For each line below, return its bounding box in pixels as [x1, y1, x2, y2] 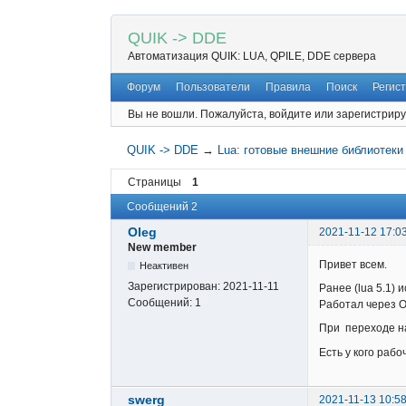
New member [128, 241, 197, 255]
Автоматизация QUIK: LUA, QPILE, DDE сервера [128, 50, 376, 63]
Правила [265, 81, 311, 94]
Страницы [128, 175, 181, 188]
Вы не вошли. [128, 107, 198, 121]
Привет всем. [319, 257, 387, 271]
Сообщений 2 [127, 200, 198, 214]
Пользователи [176, 81, 251, 94]
